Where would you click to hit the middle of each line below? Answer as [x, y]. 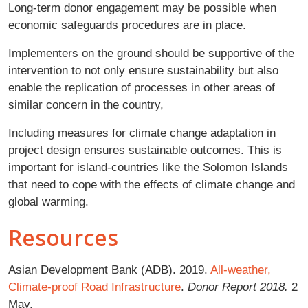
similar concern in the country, [86, 104]
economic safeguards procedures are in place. [127, 24]
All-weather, [241, 269]
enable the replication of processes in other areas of [142, 87]
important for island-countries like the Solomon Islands [148, 167]
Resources [63, 237]
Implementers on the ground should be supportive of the [151, 53]
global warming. [48, 201]
